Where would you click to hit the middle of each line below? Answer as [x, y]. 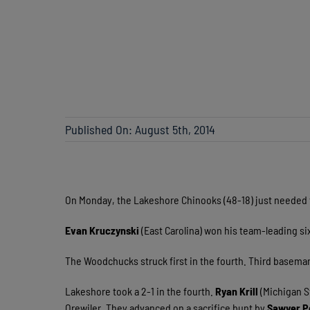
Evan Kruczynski [103, 230]
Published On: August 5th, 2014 [140, 129]
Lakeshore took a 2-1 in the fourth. [140, 291]
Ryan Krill [238, 291]
